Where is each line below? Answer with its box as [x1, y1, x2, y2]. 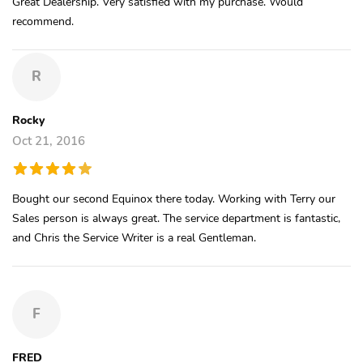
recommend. [12, 12, 74, 29]
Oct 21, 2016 [12, 132, 85, 149]
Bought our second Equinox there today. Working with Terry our [12, 190, 335, 207]
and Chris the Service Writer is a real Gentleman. [12, 228, 256, 246]
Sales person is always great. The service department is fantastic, [12, 209, 340, 226]
